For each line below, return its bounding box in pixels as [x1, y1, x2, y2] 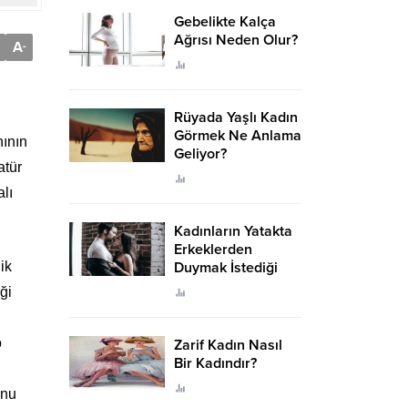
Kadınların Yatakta [174, 222, 292, 240]
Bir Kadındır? [174, 354, 257, 372]
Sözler [174, 277, 219, 295]
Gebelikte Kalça [174, 13, 276, 31]
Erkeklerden [174, 240, 252, 259]
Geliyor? [174, 145, 227, 163]
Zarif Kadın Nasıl [174, 336, 282, 354]
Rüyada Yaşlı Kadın [174, 108, 298, 127]
